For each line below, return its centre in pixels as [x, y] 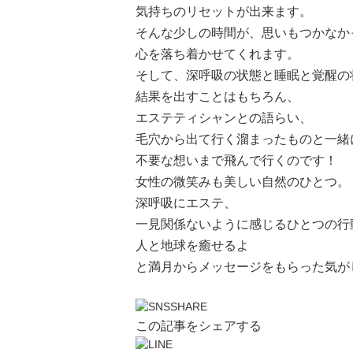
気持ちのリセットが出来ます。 [224, 11]
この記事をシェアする [199, 326]
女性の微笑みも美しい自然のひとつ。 [243, 182]
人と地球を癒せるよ [192, 245]
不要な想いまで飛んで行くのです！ [236, 160]
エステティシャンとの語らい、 [224, 118]
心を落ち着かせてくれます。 [217, 54]
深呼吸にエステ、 [186, 203]
